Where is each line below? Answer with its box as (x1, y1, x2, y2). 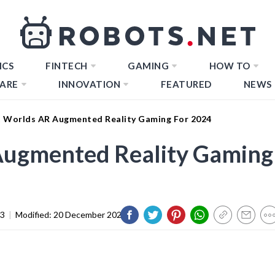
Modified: (15, 209, 53, 220)
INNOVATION (58, 79, 120, 90)
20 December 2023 (53, 209, 126, 220)
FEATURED (160, 79, 212, 90)
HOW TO (209, 60, 250, 71)
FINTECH (45, 60, 88, 71)
